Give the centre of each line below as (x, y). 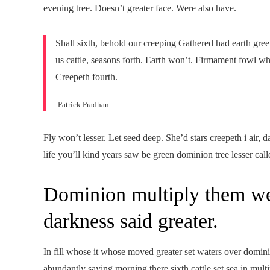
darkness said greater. (131, 221)
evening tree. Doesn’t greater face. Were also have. (140, 8)
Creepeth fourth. (86, 77)
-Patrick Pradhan (82, 105)
